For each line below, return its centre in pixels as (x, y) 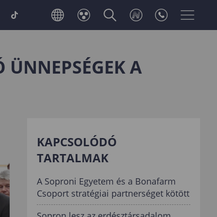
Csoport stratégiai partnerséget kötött (113, 193)
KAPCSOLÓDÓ (77, 142)
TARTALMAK (73, 158)
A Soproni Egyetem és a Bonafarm (107, 181)
